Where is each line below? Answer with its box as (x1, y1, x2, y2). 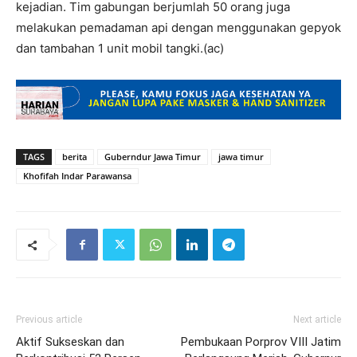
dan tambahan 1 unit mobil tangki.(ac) (16, 40, 224, 56)
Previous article (16, 313, 82, 325)
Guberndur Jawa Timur (104, 150, 201, 163)
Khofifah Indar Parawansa (23, 169, 131, 182)
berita (62, 150, 87, 163)
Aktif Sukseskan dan (16, 334, 124, 349)
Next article (293, 313, 341, 325)
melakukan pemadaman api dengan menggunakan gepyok (16, 19, 341, 35)
